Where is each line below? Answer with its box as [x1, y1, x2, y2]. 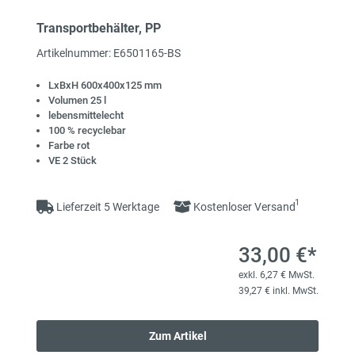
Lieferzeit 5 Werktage [54, 200, 162, 214]
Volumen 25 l [48, 94, 106, 107]
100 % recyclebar [48, 124, 126, 137]
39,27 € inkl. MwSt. [239, 285, 319, 297]
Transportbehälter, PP [36, 21, 161, 36]
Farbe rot [48, 139, 90, 152]
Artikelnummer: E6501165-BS [36, 47, 181, 60]
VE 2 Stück [48, 155, 97, 167]
